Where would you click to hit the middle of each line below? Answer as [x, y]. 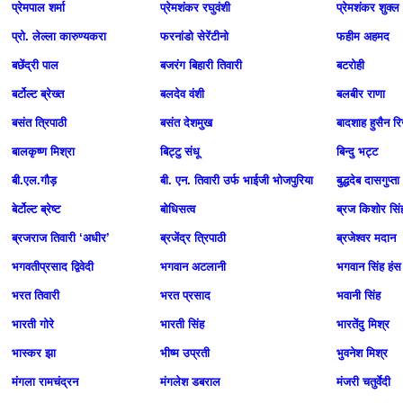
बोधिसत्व [178, 209]
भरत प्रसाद [185, 296]
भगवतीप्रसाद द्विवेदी [53, 267]
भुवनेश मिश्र [362, 353]
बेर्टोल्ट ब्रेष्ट [36, 209]
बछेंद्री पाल [35, 65]
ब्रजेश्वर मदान [366, 238]
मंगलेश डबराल [190, 382]
